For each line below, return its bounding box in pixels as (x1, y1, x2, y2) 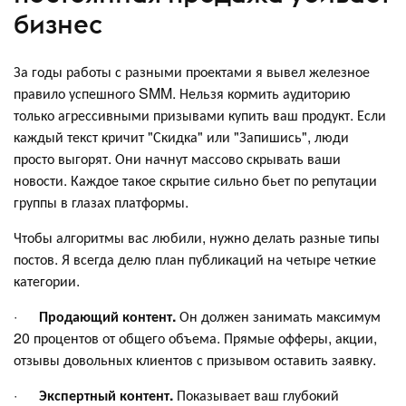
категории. (14, 269, 80, 291)
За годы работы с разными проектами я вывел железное (14, 60, 370, 82)
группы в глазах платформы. (14, 190, 188, 212)
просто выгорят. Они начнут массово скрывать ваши (14, 147, 341, 169)
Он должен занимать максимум (176, 304, 381, 326)
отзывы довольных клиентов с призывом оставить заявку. (14, 348, 376, 370)
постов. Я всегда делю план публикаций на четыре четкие (14, 247, 376, 269)
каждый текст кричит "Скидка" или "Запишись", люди (14, 125, 349, 147)
